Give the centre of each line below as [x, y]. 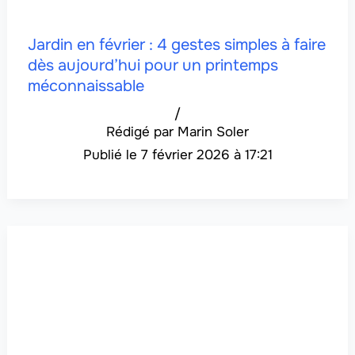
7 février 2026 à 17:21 [206, 155]
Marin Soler [213, 132]
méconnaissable [86, 86]
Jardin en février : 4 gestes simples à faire [176, 45]
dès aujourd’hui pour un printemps [153, 66]
